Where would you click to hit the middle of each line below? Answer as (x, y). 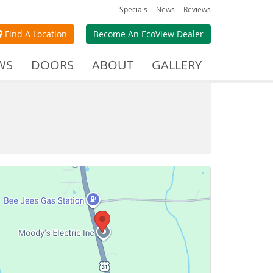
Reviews (197, 9)
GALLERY (177, 65)
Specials (133, 9)
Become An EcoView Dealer (148, 34)
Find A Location (35, 34)
